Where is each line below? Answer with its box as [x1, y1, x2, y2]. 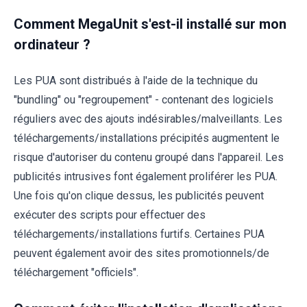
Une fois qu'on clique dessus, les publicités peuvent [14, 189, 264, 203]
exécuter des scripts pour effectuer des [14, 208, 206, 222]
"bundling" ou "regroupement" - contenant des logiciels [14, 93, 273, 107]
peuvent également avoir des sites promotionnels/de [14, 247, 269, 260]
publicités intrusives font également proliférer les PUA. [14, 170, 278, 184]
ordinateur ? [14, 36, 90, 53]
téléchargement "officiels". [14, 266, 138, 280]
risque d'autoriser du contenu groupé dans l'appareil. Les [14, 151, 284, 164]
